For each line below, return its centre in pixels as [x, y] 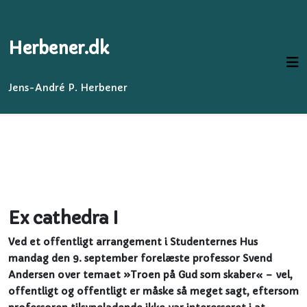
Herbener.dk [59, 49]
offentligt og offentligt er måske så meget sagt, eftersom [153, 291]
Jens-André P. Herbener [68, 88]
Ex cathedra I [63, 218]
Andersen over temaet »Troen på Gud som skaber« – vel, [150, 275]
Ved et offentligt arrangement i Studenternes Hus [133, 242]
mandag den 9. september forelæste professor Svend [140, 258]
